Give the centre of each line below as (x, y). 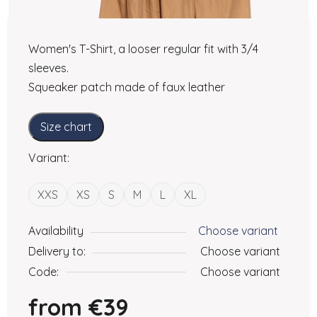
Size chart (66, 126)
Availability (56, 230)
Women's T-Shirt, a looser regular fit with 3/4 (143, 48)
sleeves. (48, 68)
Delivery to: (57, 251)
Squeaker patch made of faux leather (127, 87)
